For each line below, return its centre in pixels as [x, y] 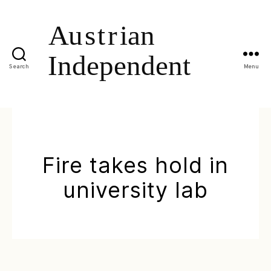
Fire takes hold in [135, 165]
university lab [135, 190]
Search [19, 67]
